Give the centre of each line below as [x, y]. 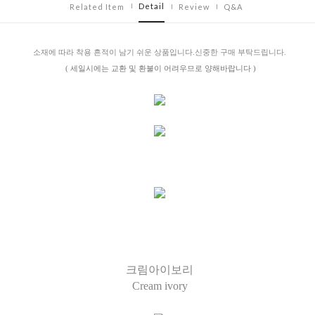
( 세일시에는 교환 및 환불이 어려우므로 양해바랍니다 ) [161, 68]
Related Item [97, 6]
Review [194, 6]
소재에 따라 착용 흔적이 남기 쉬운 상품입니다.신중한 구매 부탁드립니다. [160, 52]
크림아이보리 [160, 269]
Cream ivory [160, 285]
